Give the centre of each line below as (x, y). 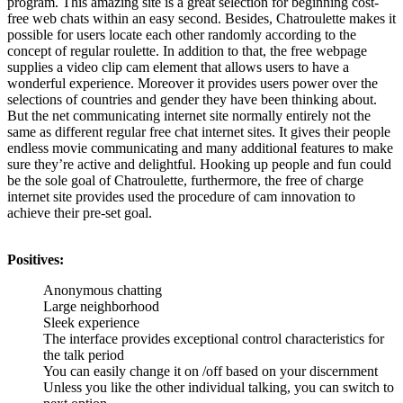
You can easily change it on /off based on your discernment (210, 372)
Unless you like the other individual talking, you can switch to (219, 388)
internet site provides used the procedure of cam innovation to (181, 197)
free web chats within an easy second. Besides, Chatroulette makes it (201, 19)
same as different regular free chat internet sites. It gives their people (199, 132)
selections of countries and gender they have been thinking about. (192, 100)
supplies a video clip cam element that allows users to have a (178, 67)
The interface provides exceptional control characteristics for (214, 339)
